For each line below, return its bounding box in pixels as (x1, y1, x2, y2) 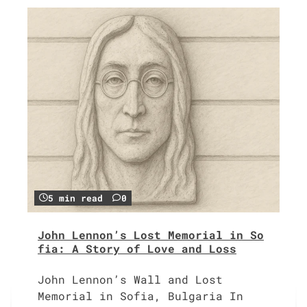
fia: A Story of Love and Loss (38, 241, 236, 256)
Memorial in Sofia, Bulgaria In (38, 288, 243, 304)
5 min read (48, 192, 103, 204)
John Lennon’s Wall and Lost (38, 272, 223, 287)
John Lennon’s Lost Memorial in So (38, 228, 264, 243)
